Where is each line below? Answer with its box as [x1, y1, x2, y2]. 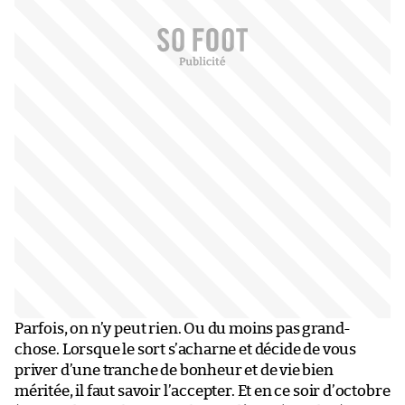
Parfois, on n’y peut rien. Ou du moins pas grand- [14, 321, 352, 337]
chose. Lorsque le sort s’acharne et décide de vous [14, 342, 357, 358]
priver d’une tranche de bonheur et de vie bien [14, 363, 334, 379]
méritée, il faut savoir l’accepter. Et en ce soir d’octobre [14, 383, 391, 400]
